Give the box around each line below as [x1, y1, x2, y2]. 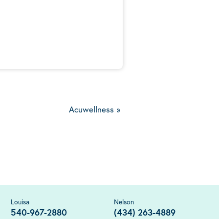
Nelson [113, 197, 134, 207]
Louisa [10, 197, 29, 207]
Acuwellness [69, 104, 116, 115]
